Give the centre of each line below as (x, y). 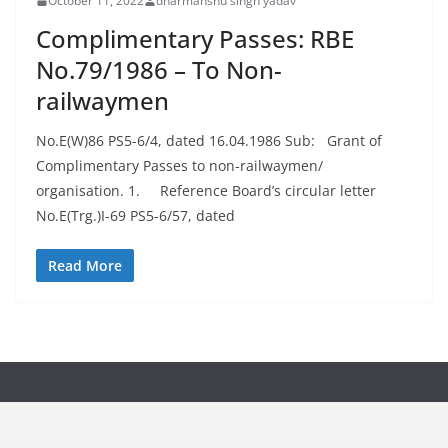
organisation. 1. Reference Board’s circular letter (206, 190)
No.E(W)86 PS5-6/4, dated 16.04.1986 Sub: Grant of (209, 140)
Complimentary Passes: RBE (195, 38)
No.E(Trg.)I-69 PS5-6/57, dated (135, 215)
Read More (85, 265)
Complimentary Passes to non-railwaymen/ (179, 165)
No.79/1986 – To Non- (159, 69)
